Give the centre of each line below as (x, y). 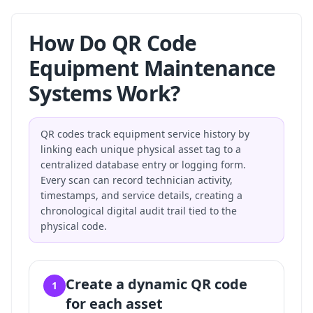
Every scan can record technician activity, (137, 180)
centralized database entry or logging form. (143, 165)
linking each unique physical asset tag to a (141, 149)
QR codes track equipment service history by (145, 134)
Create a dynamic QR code (156, 284)
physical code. (74, 226)
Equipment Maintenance (152, 68)
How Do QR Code (113, 43)
